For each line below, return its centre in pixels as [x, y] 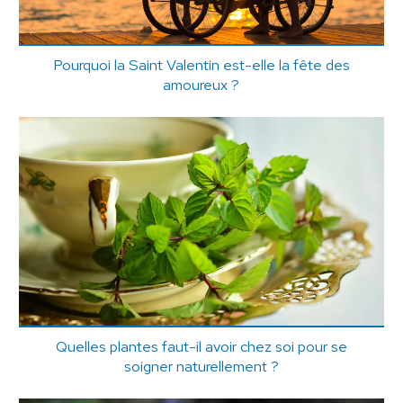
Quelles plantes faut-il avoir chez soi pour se [201, 346]
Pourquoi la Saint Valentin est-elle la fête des [201, 64]
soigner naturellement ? [201, 366]
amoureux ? [201, 84]
